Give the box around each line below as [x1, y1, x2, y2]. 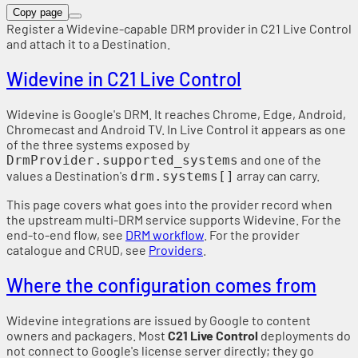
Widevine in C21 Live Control [6, 66, 241, 90]
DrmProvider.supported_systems [6, 152, 238, 168]
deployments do [258, 327, 351, 343]
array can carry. [234, 167, 320, 183]
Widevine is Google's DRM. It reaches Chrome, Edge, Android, [6, 105, 346, 121]
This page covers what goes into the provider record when [6, 196, 332, 212]
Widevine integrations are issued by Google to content [6, 312, 311, 328]
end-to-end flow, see [6, 226, 125, 242]
